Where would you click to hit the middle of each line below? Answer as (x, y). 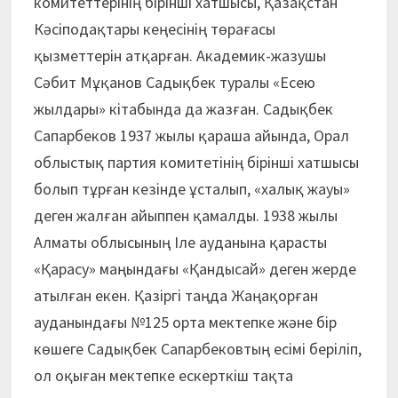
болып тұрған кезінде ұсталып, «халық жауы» (191, 189)
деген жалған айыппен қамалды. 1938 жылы (185, 215)
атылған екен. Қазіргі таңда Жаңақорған (175, 295)
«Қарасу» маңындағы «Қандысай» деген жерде (195, 269)
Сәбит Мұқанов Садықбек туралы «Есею (174, 82)
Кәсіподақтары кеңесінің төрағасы (154, 29)
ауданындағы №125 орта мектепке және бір (185, 322)
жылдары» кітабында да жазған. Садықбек (183, 109)
